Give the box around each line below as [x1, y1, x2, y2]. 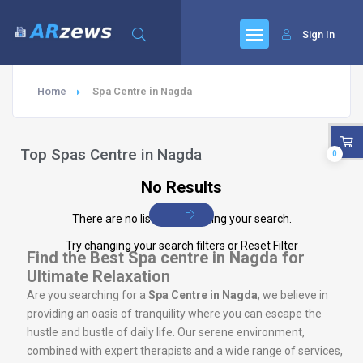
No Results [141, 177, 222, 197]
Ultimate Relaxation [27, 267, 170, 286]
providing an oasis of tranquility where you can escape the [27, 307, 322, 320]
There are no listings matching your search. [71, 212, 292, 225]
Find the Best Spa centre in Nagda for [27, 248, 305, 267]
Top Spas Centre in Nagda [20, 145, 202, 164]
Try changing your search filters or [65, 239, 241, 252]
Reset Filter [240, 239, 298, 252]
